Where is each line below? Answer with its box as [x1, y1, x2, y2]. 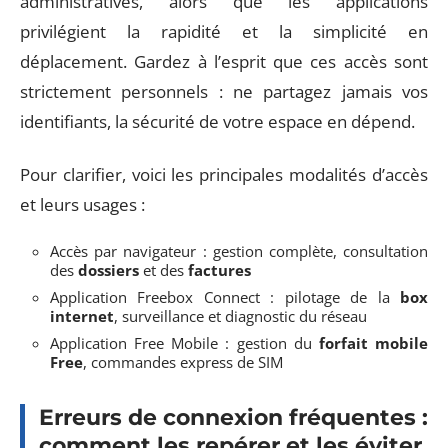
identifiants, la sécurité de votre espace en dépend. [20, 110, 415, 133]
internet [50, 306, 114, 326]
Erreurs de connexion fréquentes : [39, 404, 428, 431]
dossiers [78, 260, 139, 280]
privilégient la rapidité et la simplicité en [20, 20, 428, 43]
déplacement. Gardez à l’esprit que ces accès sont [20, 50, 428, 73]
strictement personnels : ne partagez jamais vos [20, 80, 428, 103]
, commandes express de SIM [83, 352, 283, 372]
